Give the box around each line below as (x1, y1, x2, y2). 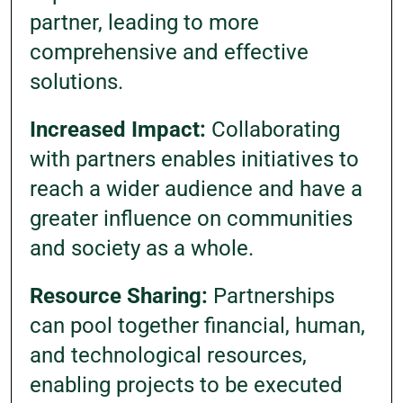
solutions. (30, 69, 123, 94)
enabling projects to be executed (30, 372, 343, 398)
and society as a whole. (30, 236, 254, 261)
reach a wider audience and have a (30, 176, 363, 201)
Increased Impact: (30, 117, 206, 142)
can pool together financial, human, (30, 313, 365, 338)
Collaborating (206, 117, 340, 142)
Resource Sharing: (30, 283, 208, 309)
